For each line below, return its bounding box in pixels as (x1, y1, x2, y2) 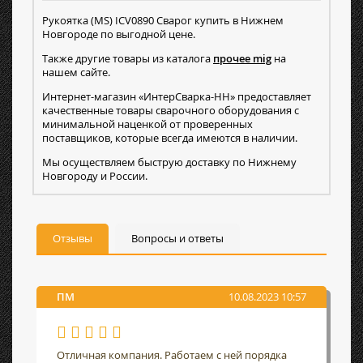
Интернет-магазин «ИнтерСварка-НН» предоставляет (42, 89, 311, 105)
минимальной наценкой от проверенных (42, 117, 253, 132)
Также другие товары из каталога (42, 51, 213, 66)
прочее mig (213, 51, 271, 66)
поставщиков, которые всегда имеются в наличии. (42, 130, 297, 146)
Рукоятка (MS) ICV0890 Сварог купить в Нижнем (42, 13, 284, 28)
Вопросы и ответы (131, 231, 224, 246)
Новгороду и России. (42, 169, 147, 184)
